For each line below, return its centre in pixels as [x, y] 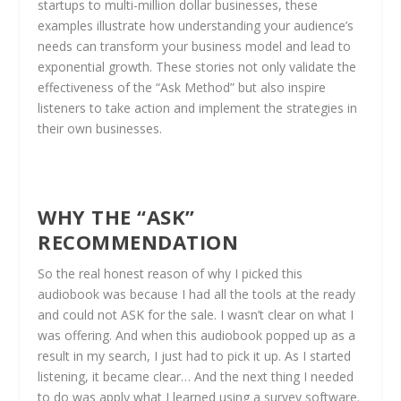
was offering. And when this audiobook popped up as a [197, 335]
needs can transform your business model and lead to [195, 47]
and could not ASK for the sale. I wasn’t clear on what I [196, 314]
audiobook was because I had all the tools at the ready [197, 294]
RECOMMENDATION [138, 241]
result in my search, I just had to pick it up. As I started [195, 355]
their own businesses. [100, 129]
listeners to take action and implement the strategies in [198, 108]
